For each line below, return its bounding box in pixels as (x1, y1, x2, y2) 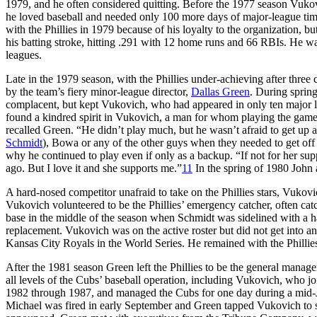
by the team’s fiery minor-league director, (6, 85, 191, 98)
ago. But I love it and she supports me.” (6, 161, 182, 174)
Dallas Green (191, 85, 250, 98)
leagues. (6, 48, 47, 61)
